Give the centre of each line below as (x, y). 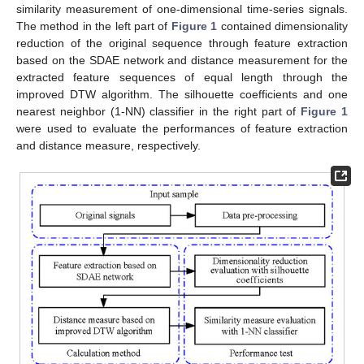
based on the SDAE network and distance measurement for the (182, 60)
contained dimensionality (283, 26)
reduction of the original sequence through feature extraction (182, 43)
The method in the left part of (94, 26)
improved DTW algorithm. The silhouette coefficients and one (182, 94)
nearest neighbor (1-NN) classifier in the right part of (159, 111)
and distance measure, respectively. (108, 145)
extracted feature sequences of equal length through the (182, 77)
